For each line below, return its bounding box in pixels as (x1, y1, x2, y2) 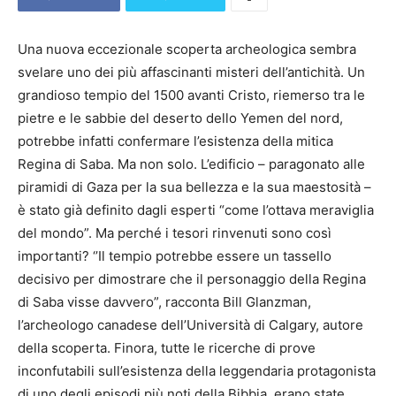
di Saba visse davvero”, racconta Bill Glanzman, (18, 293, 311, 311)
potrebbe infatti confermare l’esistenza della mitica (18, 133, 333, 150)
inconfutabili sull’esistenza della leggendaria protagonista (18, 362, 376, 380)
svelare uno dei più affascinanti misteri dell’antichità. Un (18, 64, 365, 81)
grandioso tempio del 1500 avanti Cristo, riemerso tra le (18, 87, 365, 104)
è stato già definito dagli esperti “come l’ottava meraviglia (18, 202, 374, 219)
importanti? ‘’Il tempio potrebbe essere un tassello (18, 247, 331, 265)
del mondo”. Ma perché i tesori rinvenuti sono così (18, 225, 331, 242)
